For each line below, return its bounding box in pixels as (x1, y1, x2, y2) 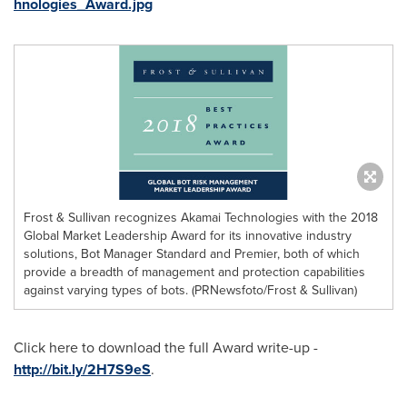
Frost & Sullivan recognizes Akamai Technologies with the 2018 (24, 208, 378, 227)
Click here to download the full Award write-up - (14, 337, 318, 358)
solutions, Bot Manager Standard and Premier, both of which (24, 244, 360, 263)
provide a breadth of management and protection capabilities (24, 263, 365, 282)
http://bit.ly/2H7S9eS (14, 359, 151, 380)
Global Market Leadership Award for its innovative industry (24, 226, 352, 245)
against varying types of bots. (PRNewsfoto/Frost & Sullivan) (24, 281, 357, 300)
